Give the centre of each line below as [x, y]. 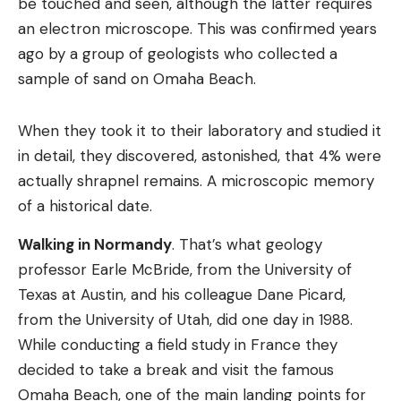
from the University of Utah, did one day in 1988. [185, 320]
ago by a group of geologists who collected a [178, 54]
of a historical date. [85, 206]
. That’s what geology [247, 244]
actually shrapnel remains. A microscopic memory [196, 181]
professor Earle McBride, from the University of [185, 269]
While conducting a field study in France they [178, 345]
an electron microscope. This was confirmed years [197, 29]
